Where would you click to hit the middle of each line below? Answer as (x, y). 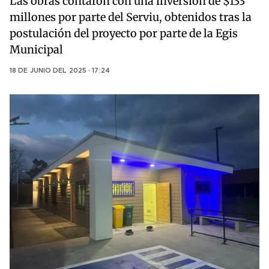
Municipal (36, 50)
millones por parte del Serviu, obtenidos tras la (131, 17)
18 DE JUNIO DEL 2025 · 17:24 (60, 71)
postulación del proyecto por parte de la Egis (124, 34)
